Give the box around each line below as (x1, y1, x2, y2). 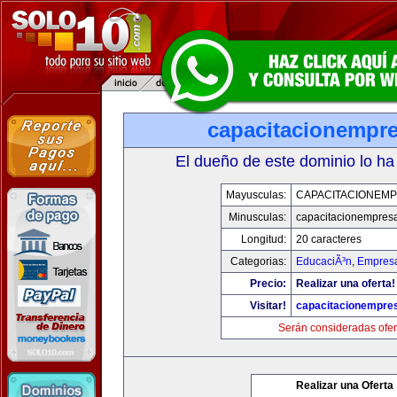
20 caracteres (295, 233, 362, 245)
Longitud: (240, 233, 286, 245)
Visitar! (249, 300, 286, 312)
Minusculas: (228, 211, 286, 223)
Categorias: (230, 255, 286, 268)
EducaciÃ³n (295, 255, 352, 268)
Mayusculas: (225, 189, 286, 201)
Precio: (249, 277, 286, 290)
